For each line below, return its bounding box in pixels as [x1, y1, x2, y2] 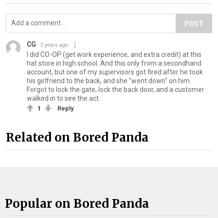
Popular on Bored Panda [5, 196, 149, 212]
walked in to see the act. [27, 94, 100, 102]
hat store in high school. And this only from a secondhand [27, 59, 201, 67]
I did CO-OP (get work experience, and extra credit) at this [27, 51, 201, 58]
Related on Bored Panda [6, 130, 148, 145]
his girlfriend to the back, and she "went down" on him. [27, 77, 191, 85]
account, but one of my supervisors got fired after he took [27, 68, 203, 76]
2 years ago [40, 42, 68, 48]
